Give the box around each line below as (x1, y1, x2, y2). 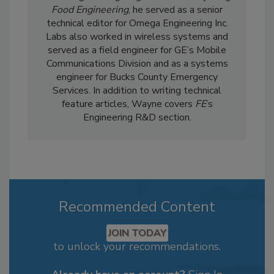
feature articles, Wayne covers (61, 97, 193, 111)
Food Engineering (51, 2, 128, 17)
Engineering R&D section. (83, 110, 191, 124)
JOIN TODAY (108, 226, 166, 240)
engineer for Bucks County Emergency (56, 70, 218, 84)
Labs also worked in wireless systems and (46, 29, 228, 43)
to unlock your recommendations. (53, 239, 221, 254)
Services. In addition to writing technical (53, 83, 221, 97)
